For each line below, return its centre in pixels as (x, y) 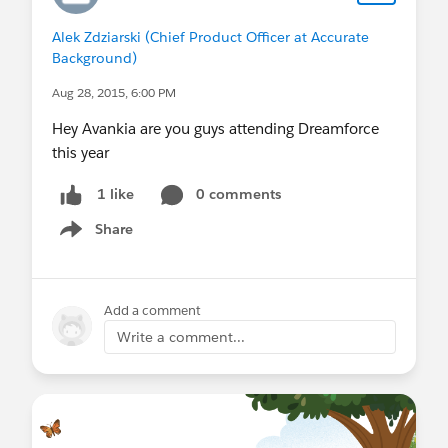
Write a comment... (181, 336)
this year (80, 152)
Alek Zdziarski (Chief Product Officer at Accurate (210, 36)
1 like (115, 194)
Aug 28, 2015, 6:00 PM (114, 92)
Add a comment (152, 310)
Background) (94, 57)
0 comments (238, 193)
